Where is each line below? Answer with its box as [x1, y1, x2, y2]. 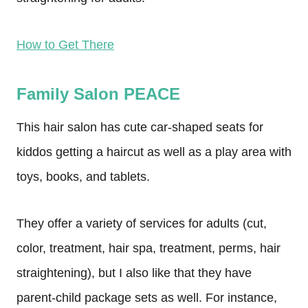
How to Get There [16, 38, 114, 52]
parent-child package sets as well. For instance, [16, 291, 277, 305]
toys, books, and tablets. [16, 170, 150, 184]
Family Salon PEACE [16, 85, 180, 103]
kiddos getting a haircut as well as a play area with [16, 145, 291, 159]
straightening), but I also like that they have [16, 266, 252, 280]
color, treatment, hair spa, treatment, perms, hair [16, 241, 280, 255]
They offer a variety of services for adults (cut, [16, 217, 267, 230]
